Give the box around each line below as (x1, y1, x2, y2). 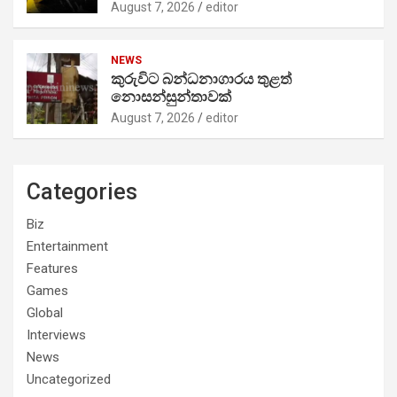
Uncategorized (27, 370, 111, 387)
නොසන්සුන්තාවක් (111, 87, 231, 105)
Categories (27, 178, 137, 205)
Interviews (27, 326, 86, 343)
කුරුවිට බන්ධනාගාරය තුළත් (111, 69, 292, 88)
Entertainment (27, 237, 108, 254)
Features (27, 260, 78, 276)
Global (27, 304, 63, 321)
